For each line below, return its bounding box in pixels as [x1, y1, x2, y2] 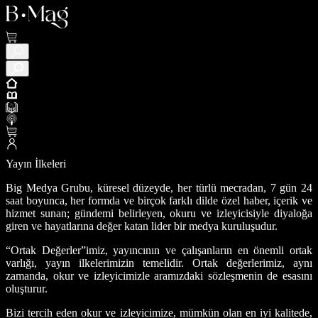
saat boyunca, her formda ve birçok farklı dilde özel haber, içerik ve [6, 194, 312, 207]
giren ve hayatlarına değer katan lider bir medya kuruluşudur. [6, 219, 278, 232]
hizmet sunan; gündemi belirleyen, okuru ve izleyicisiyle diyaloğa [6, 207, 312, 219]
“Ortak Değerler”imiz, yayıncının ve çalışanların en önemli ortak [6, 243, 312, 256]
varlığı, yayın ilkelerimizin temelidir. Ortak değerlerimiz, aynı [6, 256, 312, 269]
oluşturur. [6, 282, 48, 295]
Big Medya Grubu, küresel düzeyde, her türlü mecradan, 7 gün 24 [6, 181, 312, 194]
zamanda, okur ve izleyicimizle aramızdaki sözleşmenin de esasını [6, 269, 312, 282]
